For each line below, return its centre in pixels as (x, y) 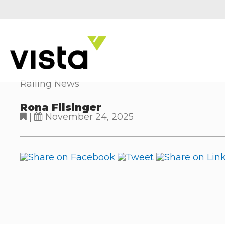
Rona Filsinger (61, 107)
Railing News (50, 84)
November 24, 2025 (88, 117)
